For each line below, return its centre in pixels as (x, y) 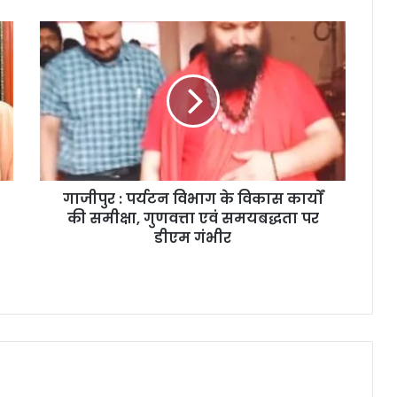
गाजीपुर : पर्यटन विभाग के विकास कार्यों (193, 199)
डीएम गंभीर (193, 238)
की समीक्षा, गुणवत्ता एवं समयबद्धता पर (193, 219)
